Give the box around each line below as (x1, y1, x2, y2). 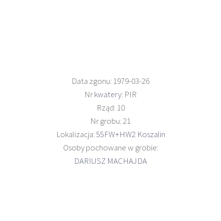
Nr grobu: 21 (90, 115, 131, 126)
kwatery (94, 89, 121, 100)
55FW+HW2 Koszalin (96, 129, 165, 140)
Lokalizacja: (56, 129, 96, 140)
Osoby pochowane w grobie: (63, 142, 158, 153)
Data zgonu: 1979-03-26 (72, 75, 149, 86)
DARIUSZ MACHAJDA (74, 155, 147, 166)
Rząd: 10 (96, 102, 125, 113)
